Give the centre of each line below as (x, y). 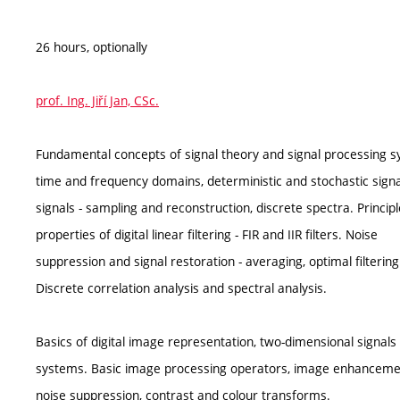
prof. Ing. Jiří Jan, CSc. (97, 100)
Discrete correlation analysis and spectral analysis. (181, 288)
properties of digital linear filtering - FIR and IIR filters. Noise (207, 234)
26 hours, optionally (92, 47)
